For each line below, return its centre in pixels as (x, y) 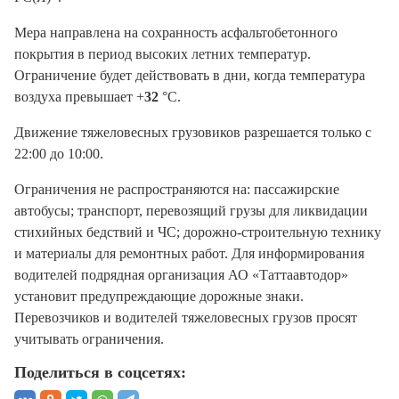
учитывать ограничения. (89, 339)
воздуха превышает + (79, 97)
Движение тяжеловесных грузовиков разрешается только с (193, 133)
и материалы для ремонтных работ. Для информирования (189, 254)
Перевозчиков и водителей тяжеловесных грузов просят (186, 318)
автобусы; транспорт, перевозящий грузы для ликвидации (191, 211)
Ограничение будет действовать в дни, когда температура (190, 76)
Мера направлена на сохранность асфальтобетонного (176, 33)
